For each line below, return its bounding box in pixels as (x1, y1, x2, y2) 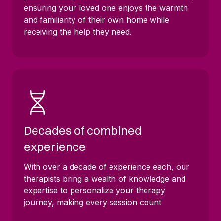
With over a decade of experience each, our (24, 161, 189, 172)
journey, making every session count (24, 197, 161, 207)
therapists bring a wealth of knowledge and (24, 173, 185, 184)
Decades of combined (24, 122, 142, 138)
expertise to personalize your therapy (24, 185, 165, 195)
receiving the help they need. (24, 26, 132, 37)
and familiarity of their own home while (24, 14, 169, 25)
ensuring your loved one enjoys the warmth (24, 2, 188, 13)
